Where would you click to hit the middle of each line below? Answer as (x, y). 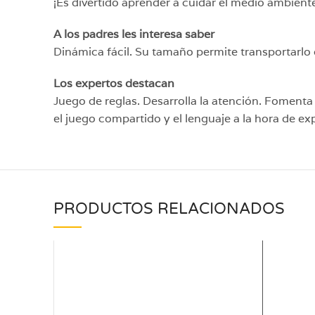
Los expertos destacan (114, 83)
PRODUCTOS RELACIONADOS (169, 209)
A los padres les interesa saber (134, 34)
